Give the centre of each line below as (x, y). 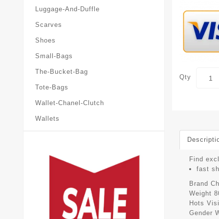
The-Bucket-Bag (62, 72)
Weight (200, 194)
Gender (201, 213)
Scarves (49, 25)
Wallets (47, 119)
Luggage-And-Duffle (67, 9)
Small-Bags (54, 56)
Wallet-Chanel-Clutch (70, 103)
